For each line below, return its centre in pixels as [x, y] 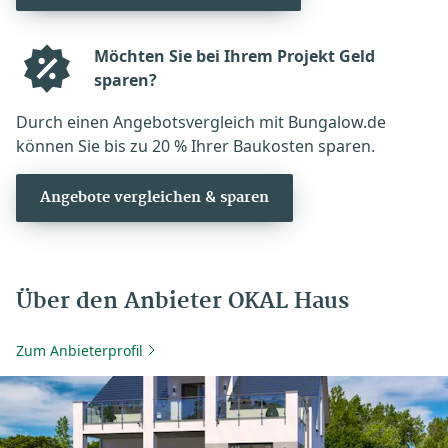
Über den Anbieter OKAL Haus [182, 301]
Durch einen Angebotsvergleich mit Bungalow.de [201, 121]
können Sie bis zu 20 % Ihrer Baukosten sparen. [195, 145]
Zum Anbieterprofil [79, 350]
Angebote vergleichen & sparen [154, 197]
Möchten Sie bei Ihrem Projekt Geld [234, 56]
